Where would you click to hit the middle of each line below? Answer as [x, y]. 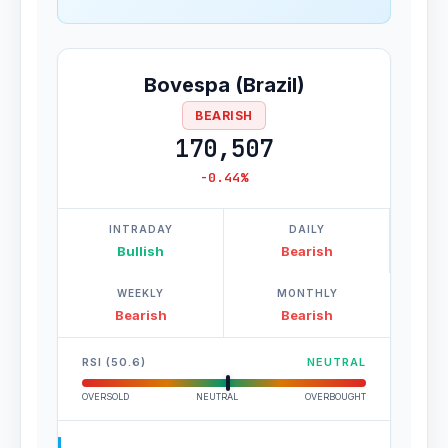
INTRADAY [140, 229]
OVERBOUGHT [335, 396]
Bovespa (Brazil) [224, 85]
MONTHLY [307, 293]
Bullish [140, 251]
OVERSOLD [105, 396]
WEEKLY [140, 293]
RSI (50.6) [114, 362]
